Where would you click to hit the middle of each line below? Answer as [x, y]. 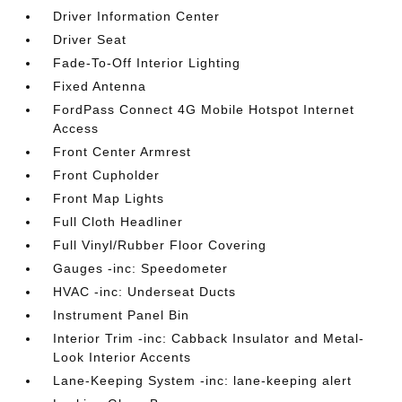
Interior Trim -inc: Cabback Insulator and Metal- [209, 339]
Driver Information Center [137, 17]
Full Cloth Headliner [118, 222]
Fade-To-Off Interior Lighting [147, 63]
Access [76, 129]
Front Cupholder [107, 175]
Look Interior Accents [122, 358]
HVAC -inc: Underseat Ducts [145, 292]
